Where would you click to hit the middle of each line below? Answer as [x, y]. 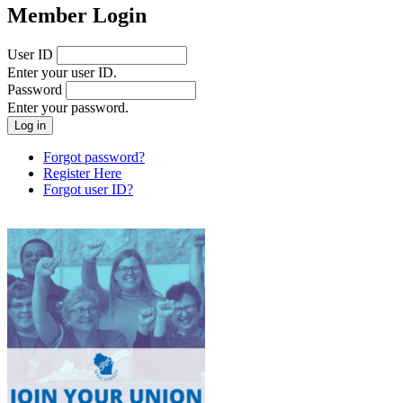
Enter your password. [68, 107]
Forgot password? [94, 157]
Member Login [77, 15]
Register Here [82, 173]
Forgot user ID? [88, 189]
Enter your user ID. [62, 72]
